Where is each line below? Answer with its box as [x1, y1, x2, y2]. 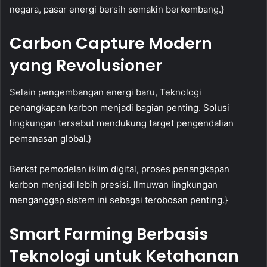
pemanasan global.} [10, 132, 91, 144]
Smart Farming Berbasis [10, 222, 208, 245]
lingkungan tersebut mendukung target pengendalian [10, 117, 234, 129]
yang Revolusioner [10, 54, 162, 77]
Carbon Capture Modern [10, 32, 212, 55]
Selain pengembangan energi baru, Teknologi [10, 86, 201, 98]
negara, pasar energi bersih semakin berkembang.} [10, 4, 224, 15]
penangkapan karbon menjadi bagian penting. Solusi [10, 101, 229, 113]
